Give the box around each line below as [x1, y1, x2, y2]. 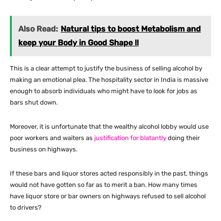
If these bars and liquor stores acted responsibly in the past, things [10, 170, 208, 178]
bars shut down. [10, 99, 58, 107]
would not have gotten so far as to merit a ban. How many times [10, 181, 197, 189]
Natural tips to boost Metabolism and [61, 24, 201, 34]
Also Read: [18, 24, 58, 34]
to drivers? [10, 204, 41, 212]
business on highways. [10, 146, 77, 153]
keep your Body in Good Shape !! [18, 38, 139, 48]
